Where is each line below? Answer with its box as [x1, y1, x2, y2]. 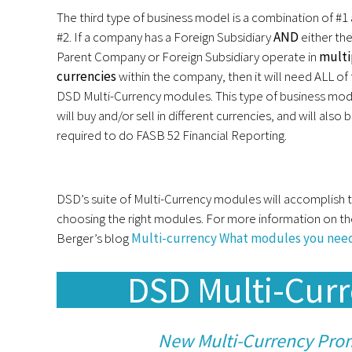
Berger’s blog [57, 229, 131, 247]
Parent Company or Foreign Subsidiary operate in [57, 48, 319, 66]
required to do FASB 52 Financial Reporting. [57, 126, 287, 145]
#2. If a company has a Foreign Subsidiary [57, 28, 273, 46]
